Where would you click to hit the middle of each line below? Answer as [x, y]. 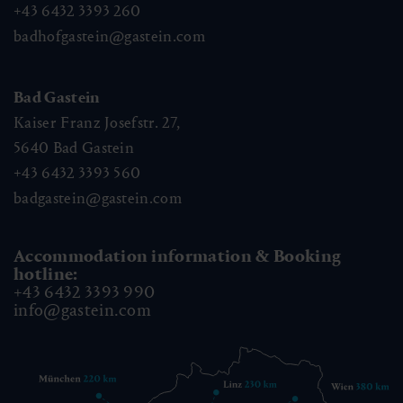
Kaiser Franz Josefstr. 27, [97, 123]
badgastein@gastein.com [98, 199]
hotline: [46, 274]
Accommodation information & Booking [178, 256]
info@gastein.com [83, 310]
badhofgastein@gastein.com [109, 37]
